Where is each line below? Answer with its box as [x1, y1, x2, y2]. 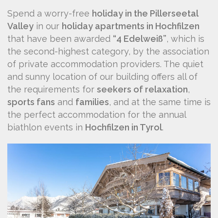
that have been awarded [7, 34, 113, 44]
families [75, 97, 109, 108]
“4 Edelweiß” [113, 34, 166, 44]
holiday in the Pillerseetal [92, 8, 198, 19]
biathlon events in [7, 122, 85, 133]
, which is [166, 34, 204, 44]
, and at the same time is [109, 97, 211, 108]
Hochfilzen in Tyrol [85, 122, 162, 133]
